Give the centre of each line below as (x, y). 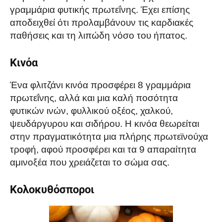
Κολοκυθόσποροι (52, 190)
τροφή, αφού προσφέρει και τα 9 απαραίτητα (103, 150)
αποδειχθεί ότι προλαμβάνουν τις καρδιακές (102, 23)
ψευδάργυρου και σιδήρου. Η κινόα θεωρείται (105, 124)
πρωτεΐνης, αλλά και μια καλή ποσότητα (94, 98)
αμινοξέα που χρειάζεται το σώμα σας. (90, 163)
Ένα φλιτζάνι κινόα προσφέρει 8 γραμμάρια (100, 85)
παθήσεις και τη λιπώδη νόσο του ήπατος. (99, 36)
